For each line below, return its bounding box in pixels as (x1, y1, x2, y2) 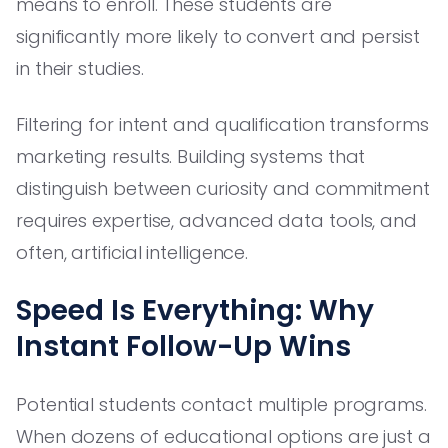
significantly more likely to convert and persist (16, 23, 420, 49)
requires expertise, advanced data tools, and (16, 207, 418, 233)
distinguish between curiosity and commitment (16, 175, 431, 201)
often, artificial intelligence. (16, 239, 249, 265)
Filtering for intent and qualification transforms (16, 111, 429, 137)
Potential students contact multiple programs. (16, 391, 427, 417)
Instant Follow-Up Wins (16, 326, 351, 366)
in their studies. (16, 55, 144, 81)
